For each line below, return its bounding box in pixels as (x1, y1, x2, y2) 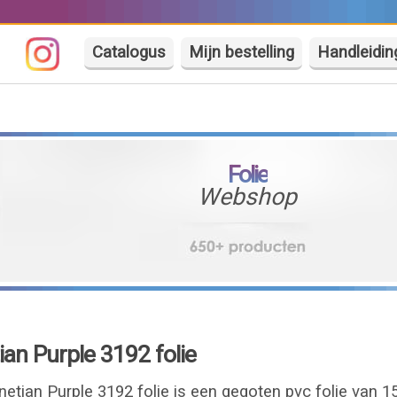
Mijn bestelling (189, 43, 295, 62)
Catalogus (92, 43, 167, 62)
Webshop (198, 183, 298, 211)
